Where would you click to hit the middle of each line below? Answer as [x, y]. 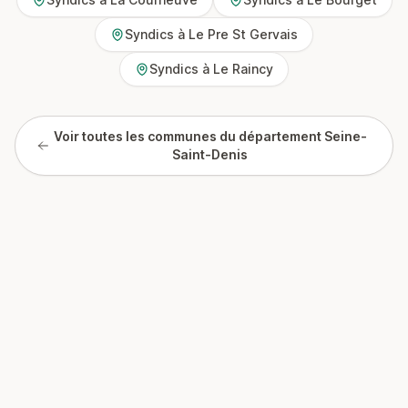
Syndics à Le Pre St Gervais [211, 34]
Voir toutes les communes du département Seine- [210, 136]
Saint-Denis [210, 154]
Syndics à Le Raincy [211, 69]
